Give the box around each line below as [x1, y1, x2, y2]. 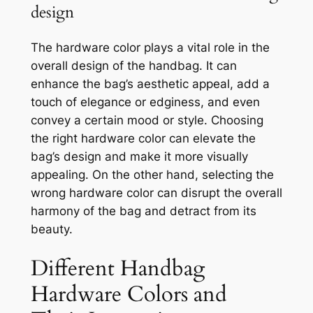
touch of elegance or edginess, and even [30, 94, 260, 109]
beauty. [30, 221, 73, 236]
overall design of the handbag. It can [30, 58, 237, 73]
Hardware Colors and [30, 279, 227, 310]
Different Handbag [30, 254, 205, 284]
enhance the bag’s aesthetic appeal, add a [30, 76, 270, 91]
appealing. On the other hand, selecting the [30, 167, 274, 182]
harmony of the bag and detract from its [30, 203, 256, 218]
